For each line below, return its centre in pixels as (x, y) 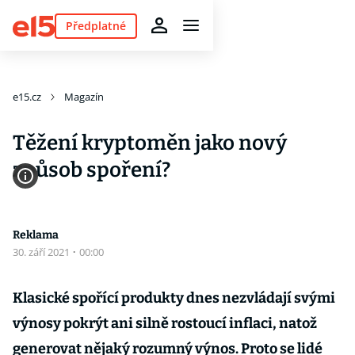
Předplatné (95, 25)
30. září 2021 (42, 252)
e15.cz (27, 97)
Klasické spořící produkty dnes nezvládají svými (174, 298)
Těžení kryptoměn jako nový (150, 143)
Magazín (84, 97)
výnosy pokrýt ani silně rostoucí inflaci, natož (165, 323)
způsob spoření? (92, 170)
